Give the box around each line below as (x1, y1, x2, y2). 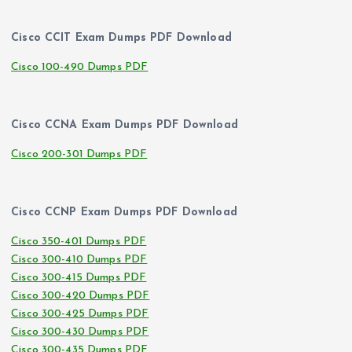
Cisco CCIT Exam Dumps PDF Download (11, 31, 232, 44)
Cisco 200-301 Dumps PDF (11, 148, 148, 160)
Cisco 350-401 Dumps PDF (11, 236, 147, 248)
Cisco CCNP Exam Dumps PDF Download (11, 207, 237, 219)
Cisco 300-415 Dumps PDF (11, 272, 147, 284)
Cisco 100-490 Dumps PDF (11, 60, 148, 73)
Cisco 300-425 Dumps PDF (11, 308, 149, 321)
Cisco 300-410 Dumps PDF (11, 254, 148, 266)
